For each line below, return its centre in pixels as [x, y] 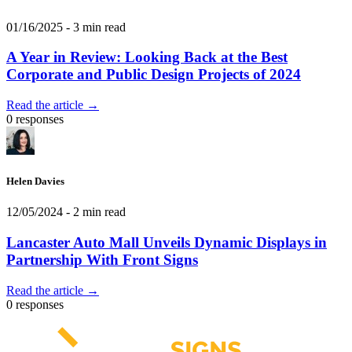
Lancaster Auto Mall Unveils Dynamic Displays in [167, 243]
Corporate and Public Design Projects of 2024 [154, 75]
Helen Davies [35, 181]
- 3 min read [94, 27]
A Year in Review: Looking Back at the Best [147, 57]
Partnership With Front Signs [102, 260]
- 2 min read [94, 212]
